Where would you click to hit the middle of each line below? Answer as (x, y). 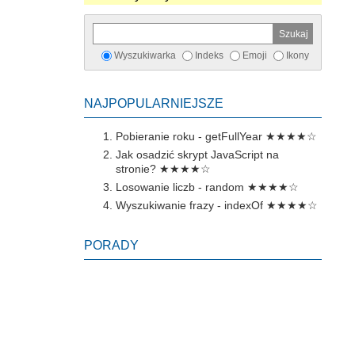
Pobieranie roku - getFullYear (189, 137)
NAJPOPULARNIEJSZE (154, 104)
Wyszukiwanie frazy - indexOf (189, 206)
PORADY (111, 246)
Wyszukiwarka (145, 56)
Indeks (209, 56)
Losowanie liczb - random (180, 187)
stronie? (136, 169)
